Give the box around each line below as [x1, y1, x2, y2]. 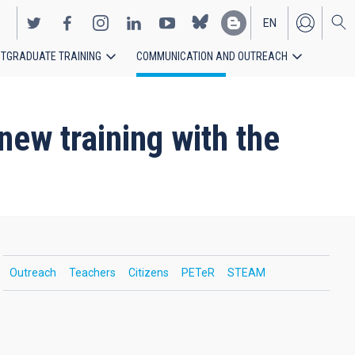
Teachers [68, 266, 116, 279]
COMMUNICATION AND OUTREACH [136, 50, 288, 63]
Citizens [128, 266, 169, 279]
